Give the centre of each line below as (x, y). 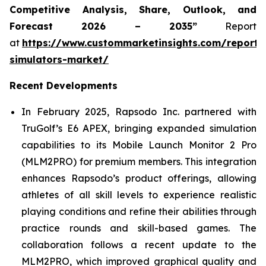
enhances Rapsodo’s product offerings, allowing (139, 178)
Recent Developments (64, 86)
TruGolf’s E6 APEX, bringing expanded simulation (139, 129)
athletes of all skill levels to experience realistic (139, 195)
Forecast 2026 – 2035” (103, 26)
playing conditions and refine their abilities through (139, 212)
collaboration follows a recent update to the (139, 245)
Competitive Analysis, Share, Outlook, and (133, 10)
